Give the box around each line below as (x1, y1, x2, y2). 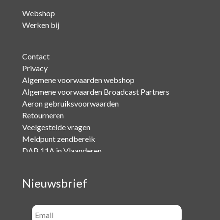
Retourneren (22, 110, 64, 120)
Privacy (22, 63, 48, 73)
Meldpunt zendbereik (22, 134, 95, 143)
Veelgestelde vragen (22, 122, 90, 132)
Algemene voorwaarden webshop (22, 75, 135, 84)
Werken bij (22, 20, 59, 29)
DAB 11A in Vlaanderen (22, 146, 102, 155)
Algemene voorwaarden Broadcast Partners (22, 87, 169, 96)
